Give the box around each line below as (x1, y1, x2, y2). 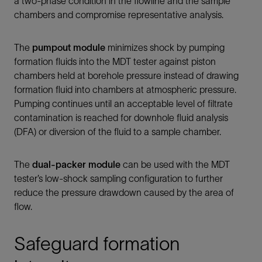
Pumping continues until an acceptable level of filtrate (14, 98, 233, 109)
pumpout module (32, 42, 105, 53)
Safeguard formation (14, 233, 180, 254)
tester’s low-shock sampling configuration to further (14, 173, 223, 184)
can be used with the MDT (120, 158, 230, 170)
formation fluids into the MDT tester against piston (14, 56, 216, 67)
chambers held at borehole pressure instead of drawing (14, 70, 239, 81)
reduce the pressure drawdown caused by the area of (14, 187, 234, 198)
